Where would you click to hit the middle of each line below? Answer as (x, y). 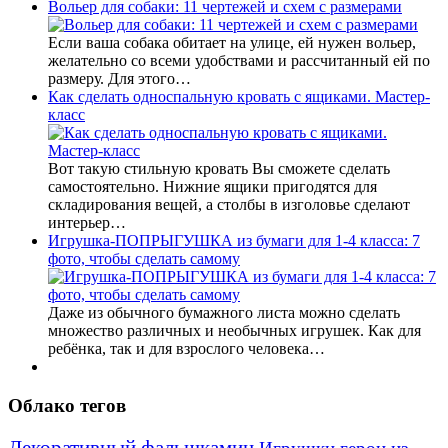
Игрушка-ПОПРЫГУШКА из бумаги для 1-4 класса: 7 (234, 241)
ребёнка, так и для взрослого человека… (186, 349)
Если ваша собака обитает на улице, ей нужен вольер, (232, 43)
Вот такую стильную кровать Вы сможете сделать (219, 169)
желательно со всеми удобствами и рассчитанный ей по (239, 61)
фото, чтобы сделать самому (144, 259)
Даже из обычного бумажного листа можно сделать (224, 313)
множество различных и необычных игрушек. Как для (234, 331)
